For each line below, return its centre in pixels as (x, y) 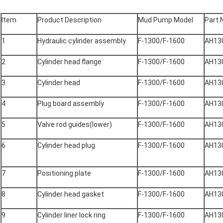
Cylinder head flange (69, 62)
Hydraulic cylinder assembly (82, 41)
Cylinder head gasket (71, 194)
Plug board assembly (71, 104)
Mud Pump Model (166, 20)
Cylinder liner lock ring (71, 215)
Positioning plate (64, 173)
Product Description (69, 20)
